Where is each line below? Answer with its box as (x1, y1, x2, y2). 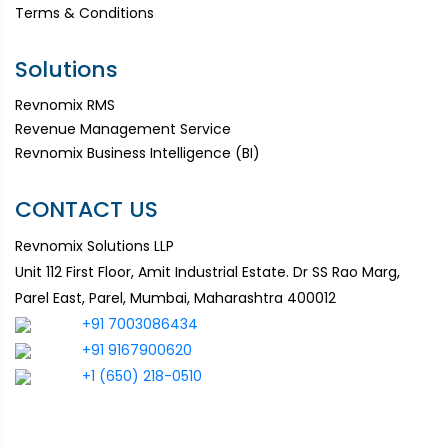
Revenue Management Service (15, 118, 231, 139)
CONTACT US (15, 193, 158, 225)
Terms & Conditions (15, 2, 154, 23)
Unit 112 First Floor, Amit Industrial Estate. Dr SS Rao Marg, (15, 261, 400, 282)
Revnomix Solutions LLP (15, 235, 174, 256)
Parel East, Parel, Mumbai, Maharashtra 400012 (15, 287, 336, 308)
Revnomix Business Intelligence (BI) (15, 142, 260, 163)
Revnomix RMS (15, 94, 115, 115)
